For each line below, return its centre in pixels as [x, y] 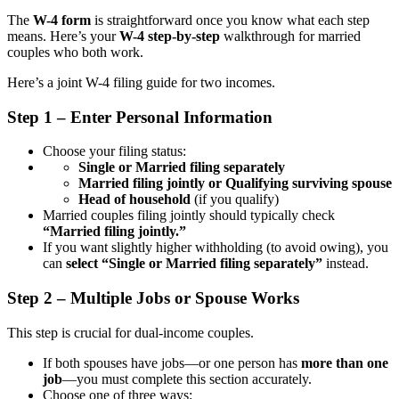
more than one [345, 362]
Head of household [134, 199]
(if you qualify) [235, 199]
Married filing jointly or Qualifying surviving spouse [235, 183]
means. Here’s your [63, 36]
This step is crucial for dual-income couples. [130, 332]
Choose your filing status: [114, 151]
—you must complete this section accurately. [187, 379]
